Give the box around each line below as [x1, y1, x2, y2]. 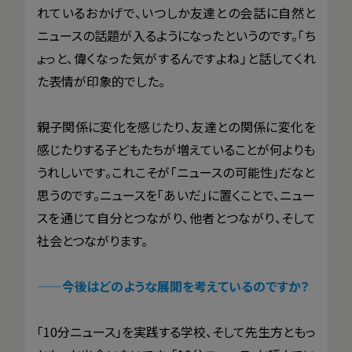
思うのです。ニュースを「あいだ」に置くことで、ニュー [36, 185, 316, 204]
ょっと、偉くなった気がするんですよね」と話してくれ [36, 48, 316, 68]
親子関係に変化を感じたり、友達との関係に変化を [36, 116, 316, 136]
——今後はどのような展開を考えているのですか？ [36, 276, 310, 295]
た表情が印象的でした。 [36, 71, 165, 90]
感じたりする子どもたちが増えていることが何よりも [36, 139, 316, 159]
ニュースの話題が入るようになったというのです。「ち [36, 25, 316, 45]
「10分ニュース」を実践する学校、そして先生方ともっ [36, 321, 316, 341]
